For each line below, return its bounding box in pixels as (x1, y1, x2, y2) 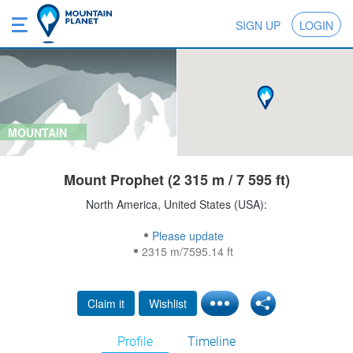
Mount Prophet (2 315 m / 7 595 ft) (63, 169, 290, 191)
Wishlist (149, 295, 187, 312)
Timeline (188, 334, 236, 350)
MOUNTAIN (8, 124, 67, 141)
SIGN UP (236, 17, 281, 33)
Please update (151, 228, 224, 244)
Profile (117, 334, 153, 350)
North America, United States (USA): (85, 196, 267, 213)
